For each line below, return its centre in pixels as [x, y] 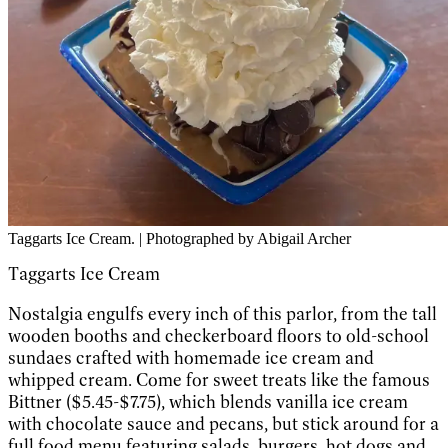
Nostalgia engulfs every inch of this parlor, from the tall [222, 313]
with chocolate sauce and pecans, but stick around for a [223, 423]
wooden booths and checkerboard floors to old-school [218, 335]
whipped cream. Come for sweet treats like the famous [219, 379]
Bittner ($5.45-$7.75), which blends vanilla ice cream [208, 401]
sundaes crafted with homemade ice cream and [191, 357]
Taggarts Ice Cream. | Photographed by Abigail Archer [179, 238]
